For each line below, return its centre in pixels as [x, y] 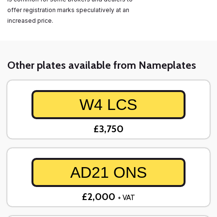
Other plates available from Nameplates [102, 65]
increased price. [31, 21]
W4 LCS [108, 105]
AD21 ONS [108, 173]
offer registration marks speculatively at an [68, 10]
